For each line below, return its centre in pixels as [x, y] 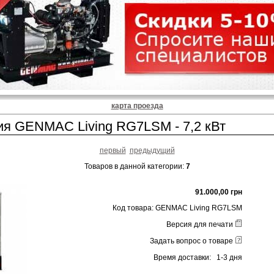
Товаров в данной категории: [135, 166]
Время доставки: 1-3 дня [198, 257]
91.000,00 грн [219, 192]
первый [113, 150]
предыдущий [152, 150]
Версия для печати [201, 225]
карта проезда [137, 106]
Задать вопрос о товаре [193, 241]
